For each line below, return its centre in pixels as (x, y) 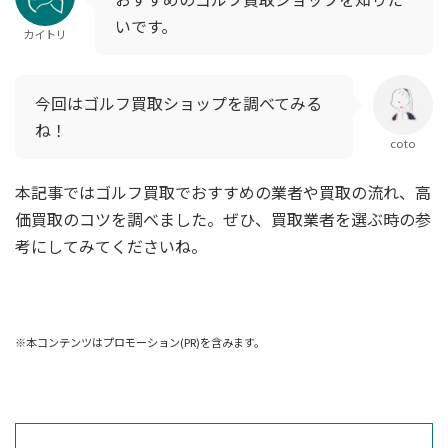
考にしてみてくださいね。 (111, 246)
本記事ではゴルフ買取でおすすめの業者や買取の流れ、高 (223, 192)
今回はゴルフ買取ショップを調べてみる (178, 103)
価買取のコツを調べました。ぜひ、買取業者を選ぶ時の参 (223, 219)
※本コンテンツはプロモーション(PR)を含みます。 (140, 342)
